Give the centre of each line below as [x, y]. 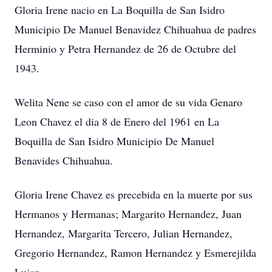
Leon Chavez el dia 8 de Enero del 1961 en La [117, 121]
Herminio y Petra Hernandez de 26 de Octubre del [125, 49]
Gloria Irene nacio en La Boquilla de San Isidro [120, 10]
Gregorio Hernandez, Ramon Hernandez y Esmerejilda [135, 253]
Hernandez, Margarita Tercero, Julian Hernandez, [124, 233]
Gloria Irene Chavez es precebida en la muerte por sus [134, 194]
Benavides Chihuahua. [64, 160]
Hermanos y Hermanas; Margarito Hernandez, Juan [128, 214]
